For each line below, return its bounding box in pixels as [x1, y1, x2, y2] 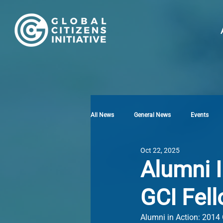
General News [134, 111, 171, 118]
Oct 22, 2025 [140, 146, 180, 154]
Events [191, 111, 209, 118]
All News [91, 111, 114, 118]
